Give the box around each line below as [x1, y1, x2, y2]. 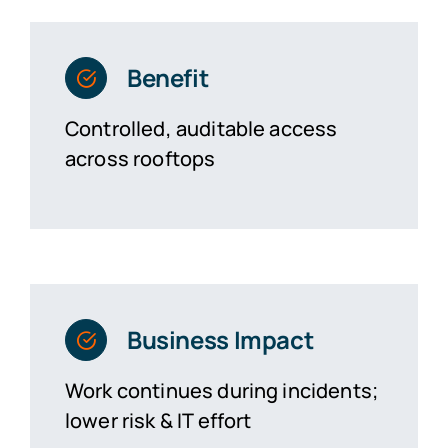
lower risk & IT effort [64, 406, 252, 434]
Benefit [126, 60, 209, 94]
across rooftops [64, 144, 216, 172]
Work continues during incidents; [64, 376, 379, 404]
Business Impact [126, 322, 314, 356]
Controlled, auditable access [64, 114, 338, 142]
